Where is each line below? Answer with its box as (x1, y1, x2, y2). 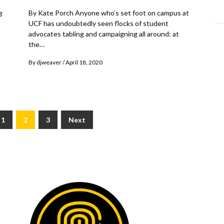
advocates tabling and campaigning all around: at (28, 29, 179, 38)
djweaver (36, 58, 61, 66)
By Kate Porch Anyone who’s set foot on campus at (28, 8, 189, 17)
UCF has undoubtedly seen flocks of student (28, 19, 168, 28)
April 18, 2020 (65, 58, 102, 66)
